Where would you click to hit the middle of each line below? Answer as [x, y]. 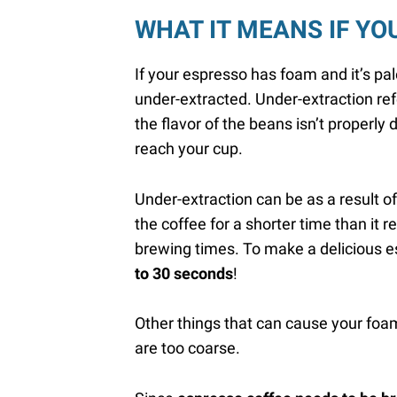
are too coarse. [187, 348]
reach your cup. [191, 148]
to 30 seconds [184, 273]
